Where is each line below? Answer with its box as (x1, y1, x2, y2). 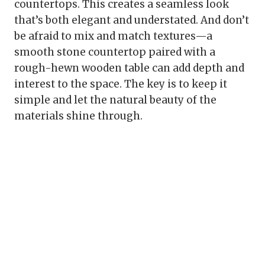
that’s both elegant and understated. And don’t (14, 14, 249, 27)
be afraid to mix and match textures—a (14, 30, 212, 43)
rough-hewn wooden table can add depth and (14, 62, 244, 75)
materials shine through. (14, 109, 143, 123)
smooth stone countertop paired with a (14, 46, 215, 59)
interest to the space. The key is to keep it (14, 77, 227, 91)
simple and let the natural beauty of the (14, 93, 216, 107)
